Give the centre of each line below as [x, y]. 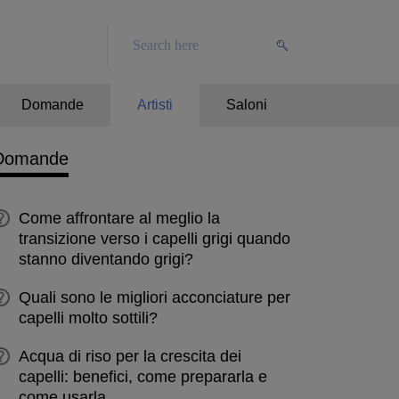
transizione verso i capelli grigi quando [155, 239]
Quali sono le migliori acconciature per [155, 297]
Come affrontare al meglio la [119, 218]
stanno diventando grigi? [106, 259]
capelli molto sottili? [88, 318]
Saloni [247, 105]
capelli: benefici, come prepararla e [143, 377]
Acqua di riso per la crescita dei [130, 356]
